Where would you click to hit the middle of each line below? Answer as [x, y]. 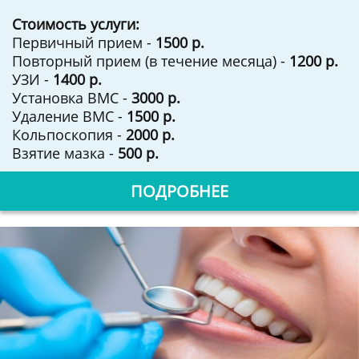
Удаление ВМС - [69, 116]
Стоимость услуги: [76, 24]
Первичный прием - [84, 42]
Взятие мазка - [65, 153]
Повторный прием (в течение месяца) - [151, 61]
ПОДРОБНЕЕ [179, 191]
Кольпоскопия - [69, 135]
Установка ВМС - [72, 98]
